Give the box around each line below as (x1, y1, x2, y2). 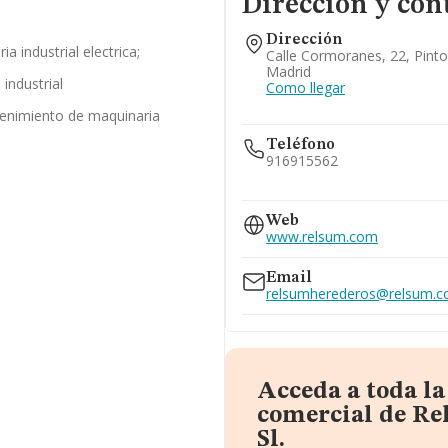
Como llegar (266, 78, 346, 97)
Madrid (266, 62, 312, 81)
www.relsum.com (266, 227, 379, 246)
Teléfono (266, 137, 336, 153)
